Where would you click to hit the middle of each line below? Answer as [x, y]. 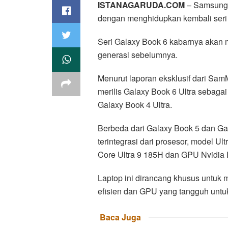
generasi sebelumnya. [138, 54]
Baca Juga [120, 217]
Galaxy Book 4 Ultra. [135, 104]
